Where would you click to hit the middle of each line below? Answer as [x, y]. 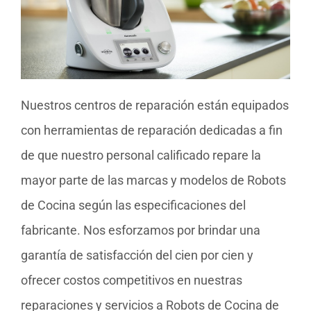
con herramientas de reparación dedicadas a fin [152, 131]
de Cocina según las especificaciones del [133, 205]
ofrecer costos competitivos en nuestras [132, 280]
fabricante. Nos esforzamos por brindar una [141, 230]
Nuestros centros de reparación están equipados [155, 106]
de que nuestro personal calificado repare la [141, 155]
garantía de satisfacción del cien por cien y [137, 255]
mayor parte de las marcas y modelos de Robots [153, 180]
